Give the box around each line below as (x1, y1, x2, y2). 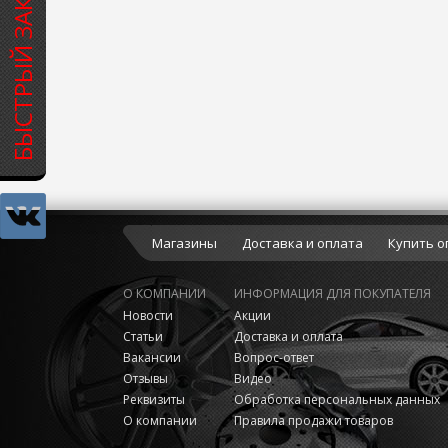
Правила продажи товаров (233, 412, 393, 429)
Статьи (122, 328, 163, 345)
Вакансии (122, 349, 181, 366)
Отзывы (122, 370, 168, 387)
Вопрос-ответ (233, 349, 314, 366)
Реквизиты (122, 391, 185, 408)
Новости (122, 307, 173, 324)
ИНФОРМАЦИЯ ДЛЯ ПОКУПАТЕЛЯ (233, 285, 431, 302)
